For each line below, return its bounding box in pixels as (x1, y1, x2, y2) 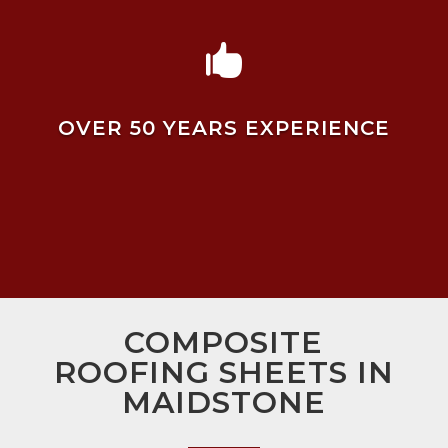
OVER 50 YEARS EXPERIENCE (57, 116, 390, 141)
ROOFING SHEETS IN (53, 354, 394, 392)
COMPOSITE (124, 324, 324, 362)
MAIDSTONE (121, 384, 326, 422)
